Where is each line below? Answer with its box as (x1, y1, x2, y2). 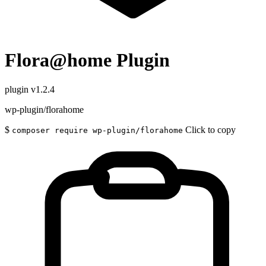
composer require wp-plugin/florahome (12, 125, 183, 135)
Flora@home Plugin (5, 49, 170, 71)
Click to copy (185, 124, 236, 135)
